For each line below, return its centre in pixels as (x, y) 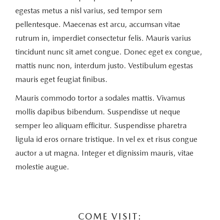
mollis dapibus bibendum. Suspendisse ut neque (97, 111)
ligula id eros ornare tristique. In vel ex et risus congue (106, 139)
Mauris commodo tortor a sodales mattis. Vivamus (100, 98)
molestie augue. (42, 166)
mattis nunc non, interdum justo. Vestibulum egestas (104, 65)
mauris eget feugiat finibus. (61, 79)
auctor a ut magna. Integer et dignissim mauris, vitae (104, 153)
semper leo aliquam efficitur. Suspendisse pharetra (101, 125)
